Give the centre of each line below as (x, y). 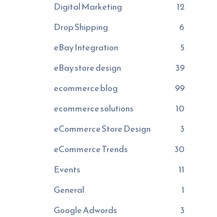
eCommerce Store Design (102, 129)
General (69, 190)
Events (67, 169)
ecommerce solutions (93, 108)
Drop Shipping (81, 27)
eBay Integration (86, 47)
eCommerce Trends (91, 149)
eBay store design (87, 68)
